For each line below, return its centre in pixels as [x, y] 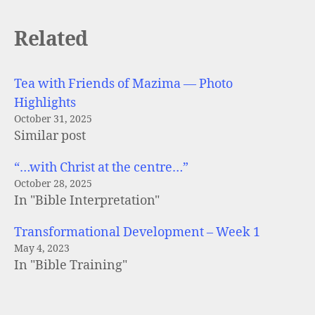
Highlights [45, 103]
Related [51, 40]
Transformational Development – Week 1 [137, 232]
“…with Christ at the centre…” [101, 168]
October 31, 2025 [53, 119]
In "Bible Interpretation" [87, 201]
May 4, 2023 [42, 249]
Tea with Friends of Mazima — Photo [123, 84]
